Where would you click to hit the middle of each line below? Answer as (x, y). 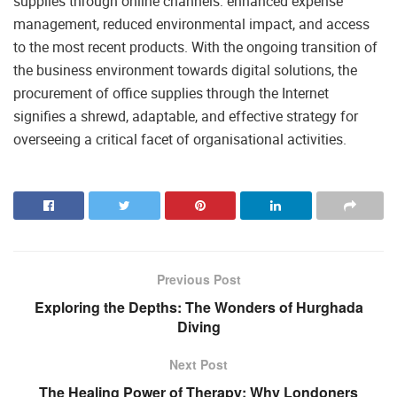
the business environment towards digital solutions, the (185, 70)
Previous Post (198, 280)
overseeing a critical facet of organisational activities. (180, 140)
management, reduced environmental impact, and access (191, 24)
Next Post (198, 365)
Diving (198, 327)
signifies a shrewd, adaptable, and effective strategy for (186, 117)
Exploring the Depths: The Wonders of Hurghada (198, 307)
